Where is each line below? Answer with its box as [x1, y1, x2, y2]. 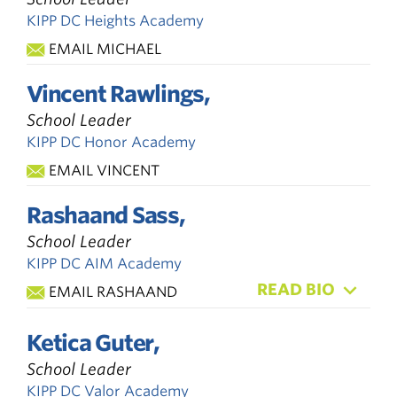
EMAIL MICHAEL [49, 40, 161, 58]
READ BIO [257, 279, 335, 299]
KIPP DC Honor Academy [27, 133, 196, 151]
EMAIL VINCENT [49, 161, 160, 179]
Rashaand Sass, [27, 201, 185, 229]
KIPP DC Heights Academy [27, 12, 204, 29]
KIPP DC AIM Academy [27, 254, 182, 272]
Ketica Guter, [27, 329, 160, 356]
